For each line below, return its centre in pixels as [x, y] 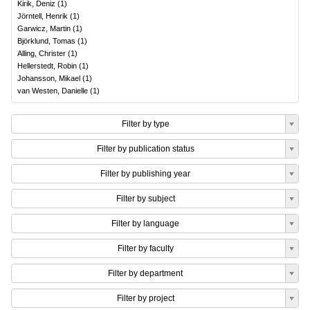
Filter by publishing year [145, 174]
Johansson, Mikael [49, 78]
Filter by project [145, 298]
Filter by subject [145, 199]
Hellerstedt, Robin [47, 66]
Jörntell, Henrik [43, 16]
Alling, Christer [42, 53]
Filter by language [145, 224]
